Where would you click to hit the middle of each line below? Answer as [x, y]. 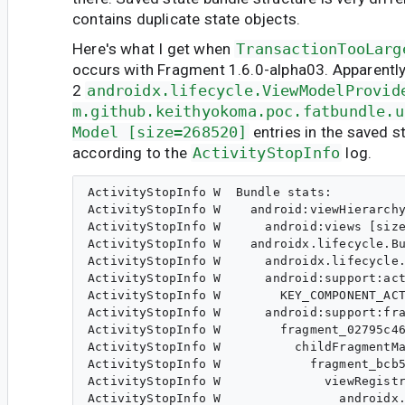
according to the [132, 153]
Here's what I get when [154, 49]
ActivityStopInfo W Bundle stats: [210, 193]
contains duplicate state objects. [187, 19]
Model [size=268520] [160, 132]
